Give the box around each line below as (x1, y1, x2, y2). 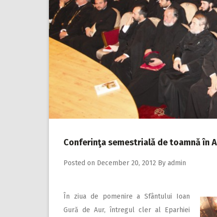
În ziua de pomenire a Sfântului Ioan (63, 192, 190, 201)
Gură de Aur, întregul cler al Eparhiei (63, 205, 190, 214)
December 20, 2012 (97, 158, 156, 167)
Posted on (63, 158, 97, 167)
